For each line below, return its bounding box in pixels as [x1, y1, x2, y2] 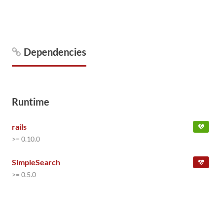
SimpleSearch [12, 157, 60, 167]
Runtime [12, 96, 49, 108]
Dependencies [24, 46, 86, 58]
